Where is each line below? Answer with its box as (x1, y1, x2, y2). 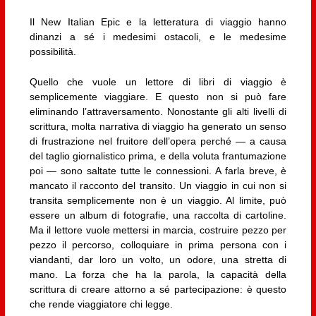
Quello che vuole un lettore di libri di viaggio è (29, 76, 287, 88)
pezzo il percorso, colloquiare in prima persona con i (29, 239, 287, 251)
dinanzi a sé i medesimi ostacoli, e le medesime (29, 30, 287, 42)
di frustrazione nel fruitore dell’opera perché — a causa (29, 135, 287, 147)
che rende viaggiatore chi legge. (29, 298, 173, 310)
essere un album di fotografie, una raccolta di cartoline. (29, 209, 287, 221)
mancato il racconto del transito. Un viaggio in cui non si (29, 180, 287, 192)
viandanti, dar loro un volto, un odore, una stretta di (29, 254, 287, 266)
